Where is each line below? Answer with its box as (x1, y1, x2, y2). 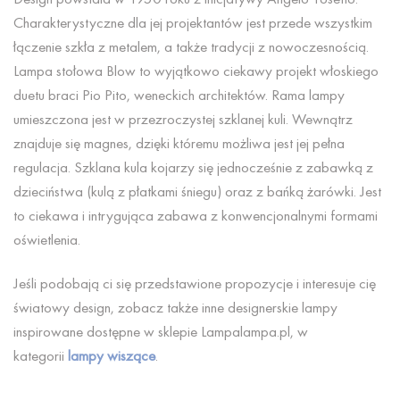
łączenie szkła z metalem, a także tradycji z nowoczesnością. (13, 37, 369, 57)
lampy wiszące (68, 346, 155, 366)
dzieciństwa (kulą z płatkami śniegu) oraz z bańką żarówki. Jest (13, 181, 381, 202)
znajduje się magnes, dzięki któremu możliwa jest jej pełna (13, 133, 345, 154)
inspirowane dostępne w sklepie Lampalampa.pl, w (13, 321, 308, 342)
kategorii (13, 346, 68, 366)
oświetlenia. (13, 229, 80, 250)
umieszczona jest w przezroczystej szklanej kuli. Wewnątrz (13, 109, 353, 129)
